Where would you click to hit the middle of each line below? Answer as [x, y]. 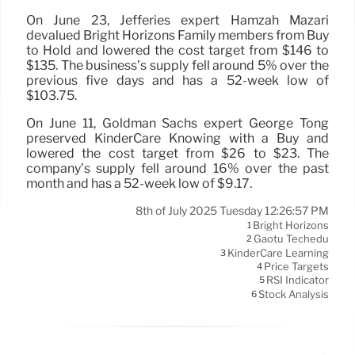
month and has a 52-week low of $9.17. [139, 183]
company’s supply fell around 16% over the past [177, 168]
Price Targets [296, 267]
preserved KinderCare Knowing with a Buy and [177, 138]
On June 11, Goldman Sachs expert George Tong [177, 123]
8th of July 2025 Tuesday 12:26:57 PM [232, 210]
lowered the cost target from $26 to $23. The [177, 153]
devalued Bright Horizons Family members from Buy [177, 35]
